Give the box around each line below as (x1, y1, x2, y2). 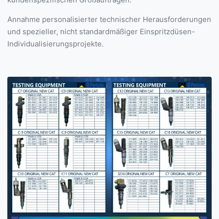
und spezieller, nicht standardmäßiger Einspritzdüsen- (7, 26, 195, 36)
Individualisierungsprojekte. (7, 39, 104, 48)
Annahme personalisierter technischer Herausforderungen (7, 14, 211, 24)
